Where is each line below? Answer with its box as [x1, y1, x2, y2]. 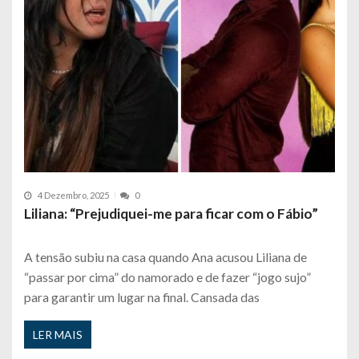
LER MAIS [33, 328, 83, 342]
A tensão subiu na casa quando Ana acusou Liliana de [24, 248, 307, 264]
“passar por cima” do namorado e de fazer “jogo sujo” [24, 268, 311, 284]
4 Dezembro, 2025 [38, 190, 109, 201]
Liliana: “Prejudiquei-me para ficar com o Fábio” [24, 204, 318, 222]
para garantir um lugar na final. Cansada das [24, 288, 260, 305]
